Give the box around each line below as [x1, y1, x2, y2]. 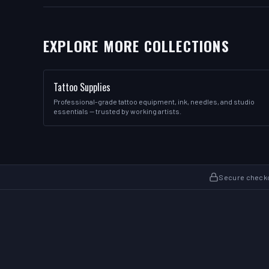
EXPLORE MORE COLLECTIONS [43, 35, 229, 56]
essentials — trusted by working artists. [53, 107, 181, 115]
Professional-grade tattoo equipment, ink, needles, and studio [53, 97, 255, 106]
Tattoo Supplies [53, 80, 110, 94]
